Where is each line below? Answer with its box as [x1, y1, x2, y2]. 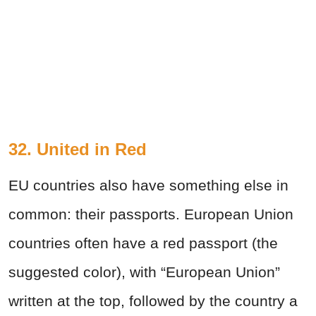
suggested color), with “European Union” [8, 263, 280, 280]
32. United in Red [8, 139, 147, 159]
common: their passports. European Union [8, 205, 293, 222]
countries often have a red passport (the [8, 234, 278, 251]
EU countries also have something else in [8, 176, 288, 193]
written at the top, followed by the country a [8, 292, 298, 309]
